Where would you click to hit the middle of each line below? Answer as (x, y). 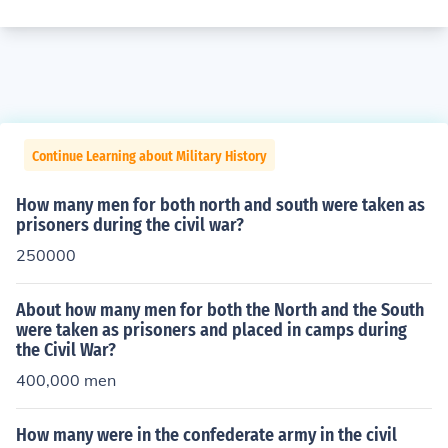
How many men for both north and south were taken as (220, 205)
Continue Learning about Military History (149, 156)
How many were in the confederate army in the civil (206, 435)
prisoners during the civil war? (130, 225)
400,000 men (66, 380)
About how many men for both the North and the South (220, 310)
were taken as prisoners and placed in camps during (211, 330)
